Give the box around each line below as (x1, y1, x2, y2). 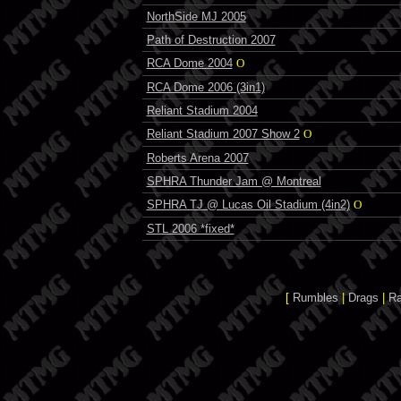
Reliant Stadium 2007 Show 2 (146, 126, 300, 141)
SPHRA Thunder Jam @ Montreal (146, 174, 321, 188)
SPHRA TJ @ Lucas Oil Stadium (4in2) (146, 197, 350, 211)
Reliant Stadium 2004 (146, 103, 258, 117)
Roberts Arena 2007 (146, 150, 249, 165)
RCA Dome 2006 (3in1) (146, 80, 265, 94)
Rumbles (293, 291, 338, 305)
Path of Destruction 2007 (146, 32, 276, 47)
